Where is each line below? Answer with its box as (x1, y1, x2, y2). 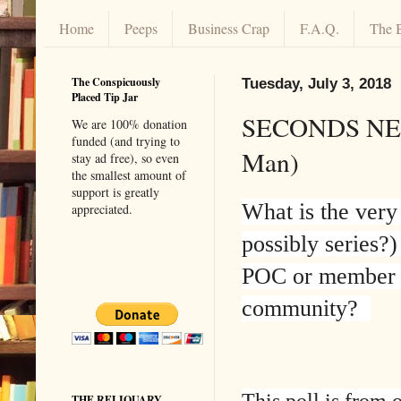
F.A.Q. (300, 19, 339, 38)
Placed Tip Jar (72, 89, 138, 105)
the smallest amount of (72, 166, 186, 183)
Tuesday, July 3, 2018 (242, 73, 391, 92)
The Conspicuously (72, 73, 160, 90)
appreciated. (72, 200, 132, 218)
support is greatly (72, 183, 159, 200)
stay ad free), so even (72, 149, 179, 166)
